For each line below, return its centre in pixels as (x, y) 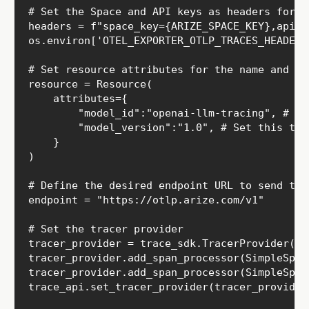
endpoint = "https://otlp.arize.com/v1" (146, 200)
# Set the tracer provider (106, 229)
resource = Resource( (90, 84)
